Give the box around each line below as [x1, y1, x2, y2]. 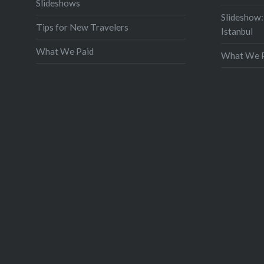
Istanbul [220, 25, 253, 37]
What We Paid [35, 45, 94, 57]
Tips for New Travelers [35, 21, 128, 32]
